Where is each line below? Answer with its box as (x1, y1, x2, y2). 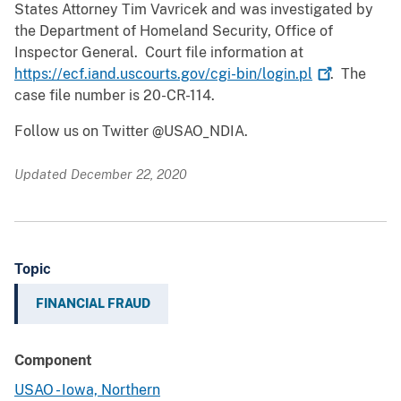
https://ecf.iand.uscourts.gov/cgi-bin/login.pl (14, 65, 312, 83)
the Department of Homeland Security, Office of (14, 22, 333, 40)
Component (14, 352, 92, 370)
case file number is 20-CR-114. (14, 87, 215, 105)
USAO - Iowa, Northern (14, 381, 160, 399)
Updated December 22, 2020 (14, 166, 187, 183)
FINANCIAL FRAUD (36, 296, 150, 311)
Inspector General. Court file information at (14, 44, 303, 62)
